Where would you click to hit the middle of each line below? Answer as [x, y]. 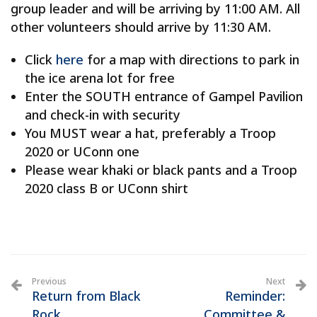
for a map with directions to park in [191, 59]
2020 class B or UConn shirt [106, 188]
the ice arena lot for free [100, 78]
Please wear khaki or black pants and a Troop [161, 170]
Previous [49, 281]
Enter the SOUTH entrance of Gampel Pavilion [164, 96]
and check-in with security [103, 115]
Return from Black [86, 296]
